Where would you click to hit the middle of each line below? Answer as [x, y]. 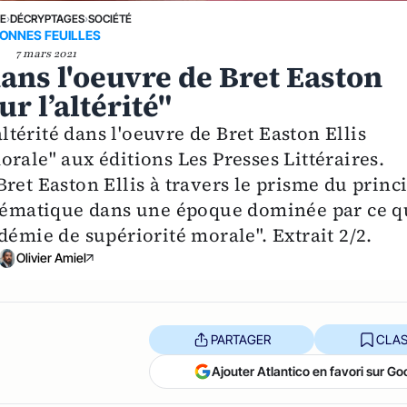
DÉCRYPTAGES [47, 18]
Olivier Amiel [51, 258]
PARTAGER [240, 339]
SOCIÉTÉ [109, 18]
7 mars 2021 [45, 53]
